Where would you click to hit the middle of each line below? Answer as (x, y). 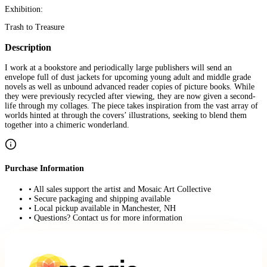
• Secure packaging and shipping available (100, 198)
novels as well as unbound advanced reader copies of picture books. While (130, 87)
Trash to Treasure (35, 27)
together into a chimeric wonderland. (67, 125)
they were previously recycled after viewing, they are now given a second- (130, 97)
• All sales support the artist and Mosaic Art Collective (120, 189)
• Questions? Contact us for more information (105, 218)
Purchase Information (44, 168)
